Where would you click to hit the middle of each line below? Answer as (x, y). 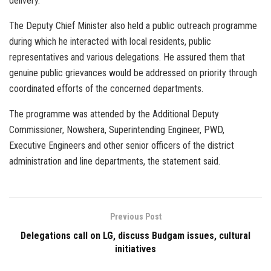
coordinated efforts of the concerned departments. (106, 89)
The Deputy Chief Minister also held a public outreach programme (133, 26)
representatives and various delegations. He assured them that (127, 57)
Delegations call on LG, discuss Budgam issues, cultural (135, 236)
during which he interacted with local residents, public (110, 42)
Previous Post (135, 217)
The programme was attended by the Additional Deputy (114, 114)
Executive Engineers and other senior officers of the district (122, 146)
